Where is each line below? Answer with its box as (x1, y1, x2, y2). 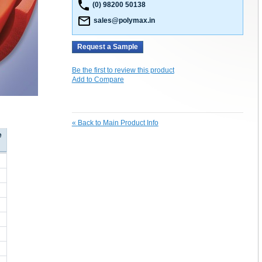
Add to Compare (71, 75, 124, 84)
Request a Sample (77, 43, 138, 51)
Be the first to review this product (71, 66, 174, 75)
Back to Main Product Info (77, 119, 158, 127)
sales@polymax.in (89, 16, 155, 25)
